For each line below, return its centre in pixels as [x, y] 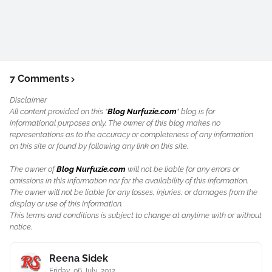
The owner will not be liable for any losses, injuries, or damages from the [134, 192]
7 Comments [39, 79]
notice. [21, 227]
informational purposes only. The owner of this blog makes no [115, 123]
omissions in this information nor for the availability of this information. [129, 181]
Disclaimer [28, 100]
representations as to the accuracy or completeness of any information [131, 134]
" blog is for [196, 111]
